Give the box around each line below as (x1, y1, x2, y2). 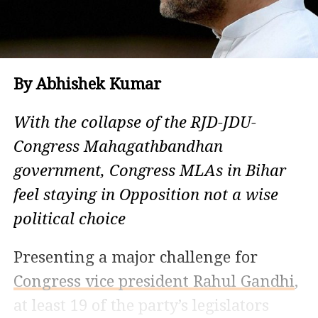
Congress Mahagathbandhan (13, 137, 223, 155)
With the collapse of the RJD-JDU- (13, 113, 256, 131)
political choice (13, 209, 126, 228)
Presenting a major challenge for (13, 248, 258, 266)
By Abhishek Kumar (13, 75, 161, 93)
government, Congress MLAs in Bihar (13, 161, 286, 180)
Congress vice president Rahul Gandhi (13, 272, 295, 290)
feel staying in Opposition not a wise (13, 185, 278, 204)
